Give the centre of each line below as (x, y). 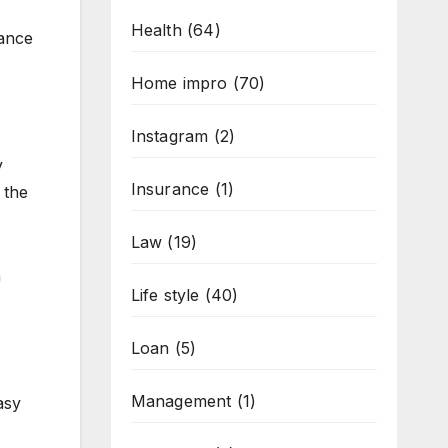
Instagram (169, 136)
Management (181, 401)
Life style (165, 295)
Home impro (179, 83)
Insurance (170, 189)
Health (156, 30)
